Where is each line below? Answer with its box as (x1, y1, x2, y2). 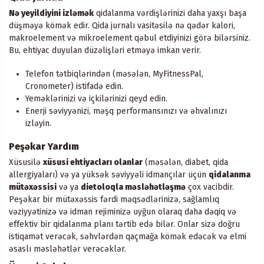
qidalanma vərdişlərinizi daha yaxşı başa (94, 8, 246, 18)
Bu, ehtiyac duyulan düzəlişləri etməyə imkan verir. (9, 45, 201, 55)
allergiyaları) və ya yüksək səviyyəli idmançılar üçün (9, 170, 209, 180)
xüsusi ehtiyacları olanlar (43, 157, 143, 168)
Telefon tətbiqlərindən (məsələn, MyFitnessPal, (25, 69, 203, 80)
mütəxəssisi (9, 182, 57, 193)
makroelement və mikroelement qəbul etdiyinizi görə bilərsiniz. (9, 32, 250, 43)
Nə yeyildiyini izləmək (9, 8, 94, 18)
